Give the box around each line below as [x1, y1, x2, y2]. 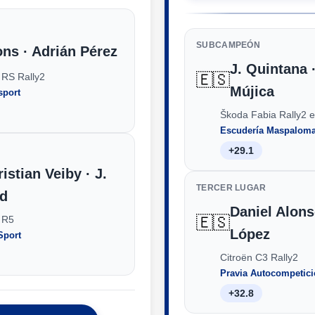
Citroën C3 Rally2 [220, 251, 298, 263]
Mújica [230, 83, 274, 99]
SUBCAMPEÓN [196, 39, 260, 50]
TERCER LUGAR [196, 182, 266, 193]
